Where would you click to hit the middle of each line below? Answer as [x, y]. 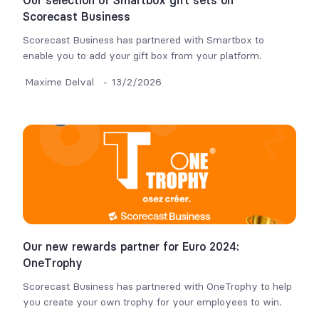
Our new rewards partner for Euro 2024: [131, 246]
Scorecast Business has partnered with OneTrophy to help [158, 286]
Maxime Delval [60, 82]
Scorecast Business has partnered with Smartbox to [144, 40]
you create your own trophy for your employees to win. [152, 302]
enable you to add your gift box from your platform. [142, 56]
